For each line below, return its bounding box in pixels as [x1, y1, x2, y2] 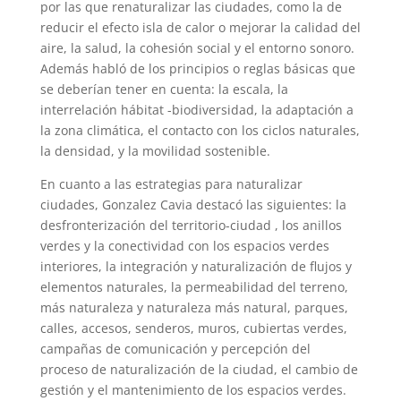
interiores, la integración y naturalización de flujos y [39, 258, 352, 276]
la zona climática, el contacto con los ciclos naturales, [39, 122, 360, 140]
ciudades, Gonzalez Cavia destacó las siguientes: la [39, 196, 346, 214]
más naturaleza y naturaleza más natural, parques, [39, 299, 348, 317]
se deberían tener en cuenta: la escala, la [39, 81, 288, 98]
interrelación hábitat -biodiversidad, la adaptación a [39, 101, 354, 119]
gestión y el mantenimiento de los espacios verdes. [39, 381, 350, 399]
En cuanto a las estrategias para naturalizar [39, 175, 303, 193]
